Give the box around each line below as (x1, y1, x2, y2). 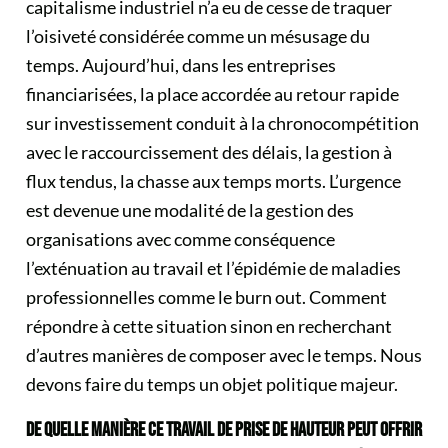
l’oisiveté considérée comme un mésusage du (26, 25, 370, 47)
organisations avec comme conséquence (26, 228, 335, 250)
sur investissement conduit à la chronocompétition (26, 112, 419, 134)
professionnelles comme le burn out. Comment (26, 286, 387, 308)
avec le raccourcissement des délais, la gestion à (26, 141, 392, 163)
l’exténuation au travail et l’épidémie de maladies (26, 257, 401, 279)
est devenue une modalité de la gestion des (26, 199, 354, 221)
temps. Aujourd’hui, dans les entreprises (26, 54, 336, 76)
